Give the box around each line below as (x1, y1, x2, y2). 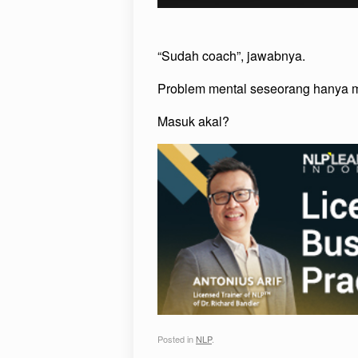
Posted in (157, 332, 196, 346)
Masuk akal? (157, 112, 229, 131)
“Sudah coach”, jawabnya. (157, 46, 305, 66)
